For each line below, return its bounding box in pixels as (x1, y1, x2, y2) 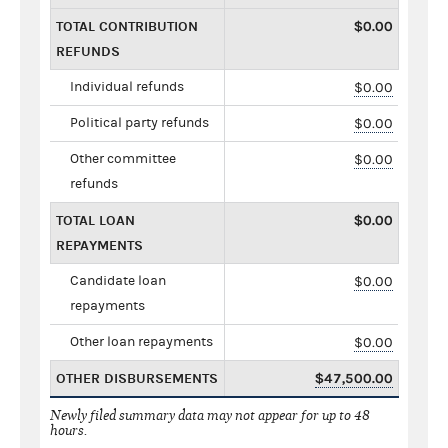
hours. (50, 421, 88, 439)
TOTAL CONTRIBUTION (56, 17, 198, 35)
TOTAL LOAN (56, 211, 135, 229)
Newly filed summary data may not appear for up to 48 (50, 406, 370, 424)
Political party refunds (70, 114, 209, 131)
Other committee (70, 150, 176, 167)
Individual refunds (70, 78, 184, 95)
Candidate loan (70, 272, 166, 289)
